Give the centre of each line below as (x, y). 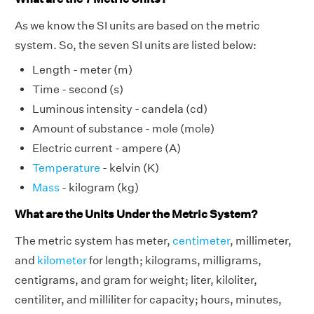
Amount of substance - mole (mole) (123, 129)
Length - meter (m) (82, 70)
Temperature (66, 168)
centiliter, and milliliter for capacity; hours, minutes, (148, 299)
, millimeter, (261, 240)
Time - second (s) (78, 90)
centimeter (201, 240)
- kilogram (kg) (99, 188)
